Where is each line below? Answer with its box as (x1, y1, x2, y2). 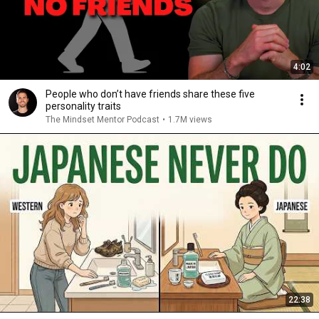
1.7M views (168, 115, 212, 125)
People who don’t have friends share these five (46, 88, 255, 100)
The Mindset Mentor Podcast (46, 115, 159, 125)
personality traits (46, 100, 121, 112)
